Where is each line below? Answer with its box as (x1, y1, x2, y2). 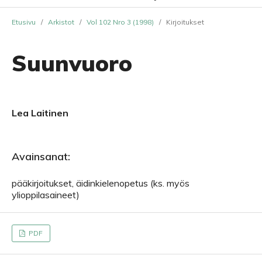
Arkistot (48, 18, 74, 26)
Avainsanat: (12, 150, 70, 163)
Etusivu (12, 18, 36, 26)
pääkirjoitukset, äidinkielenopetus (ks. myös (12, 177, 189, 189)
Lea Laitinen (12, 107, 68, 119)
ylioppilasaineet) (12, 189, 80, 201)
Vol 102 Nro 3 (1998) (87, 18, 154, 26)
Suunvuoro (12, 49, 132, 77)
